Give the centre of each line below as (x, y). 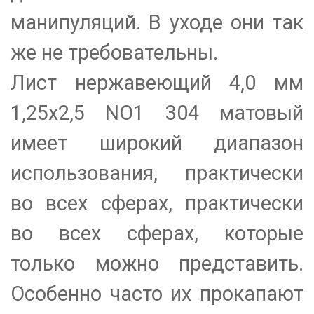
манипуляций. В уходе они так (157, 23)
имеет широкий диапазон (157, 143)
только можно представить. (157, 264)
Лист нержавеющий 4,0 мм (157, 83)
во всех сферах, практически (157, 204)
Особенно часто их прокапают (157, 294)
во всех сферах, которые (157, 234)
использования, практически (157, 173)
